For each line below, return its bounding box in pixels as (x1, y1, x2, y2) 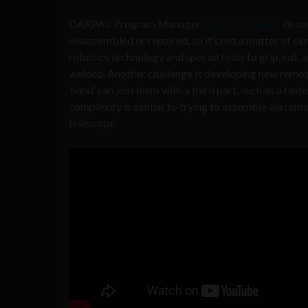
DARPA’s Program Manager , (69, 16, 205, 30)
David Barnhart (205, 16, 277, 30)
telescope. (69, 115, 117, 129)
